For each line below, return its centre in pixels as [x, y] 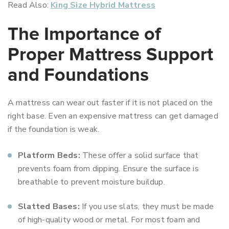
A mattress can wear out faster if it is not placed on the [110, 103]
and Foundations [78, 76]
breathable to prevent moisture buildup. [91, 182]
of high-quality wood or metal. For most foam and [109, 220]
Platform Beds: [49, 155]
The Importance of [84, 35]
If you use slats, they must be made [147, 207]
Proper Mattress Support [110, 55]
